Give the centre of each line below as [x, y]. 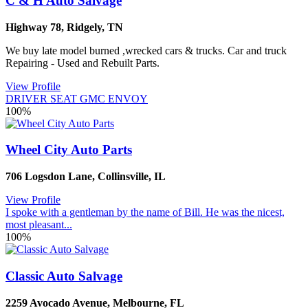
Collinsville [123, 177]
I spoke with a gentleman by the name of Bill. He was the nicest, [145, 212]
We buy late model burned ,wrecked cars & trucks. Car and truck [146, 50]
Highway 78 [33, 27]
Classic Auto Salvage [64, 276]
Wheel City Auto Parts [69, 150]
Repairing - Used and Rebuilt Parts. [84, 63]
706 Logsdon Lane [49, 177]
